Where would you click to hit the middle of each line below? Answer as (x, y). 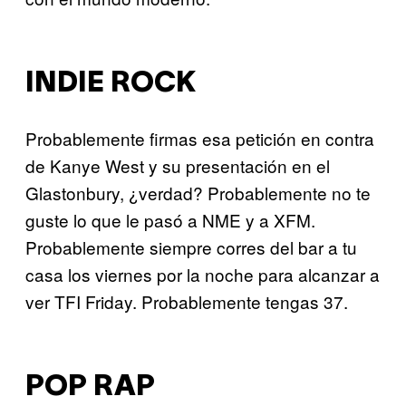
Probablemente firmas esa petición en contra (200, 138)
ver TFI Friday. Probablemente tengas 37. (187, 301)
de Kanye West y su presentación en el (178, 165)
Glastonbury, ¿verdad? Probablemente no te (198, 192)
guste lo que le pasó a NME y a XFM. (170, 219)
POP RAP (90, 388)
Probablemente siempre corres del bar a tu (191, 246)
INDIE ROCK (111, 84)
